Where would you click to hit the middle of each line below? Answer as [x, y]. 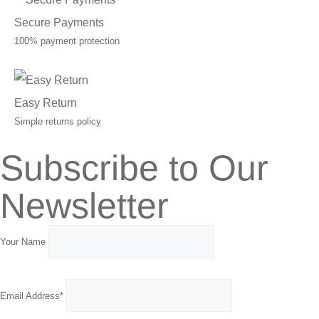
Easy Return [46, 103]
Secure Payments [59, 23]
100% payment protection [67, 41]
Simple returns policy [58, 122]
